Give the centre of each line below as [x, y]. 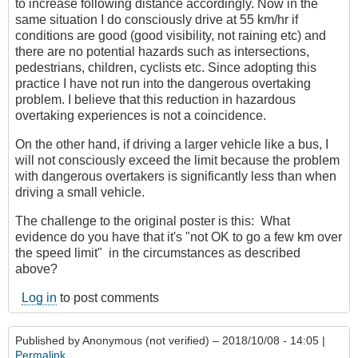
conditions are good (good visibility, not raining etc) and [171, 36]
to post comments [108, 298]
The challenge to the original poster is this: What [153, 221]
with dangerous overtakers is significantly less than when [176, 177]
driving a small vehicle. [80, 193]
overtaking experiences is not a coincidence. [141, 116]
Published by [49, 341]
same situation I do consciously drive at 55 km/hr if [157, 20]
